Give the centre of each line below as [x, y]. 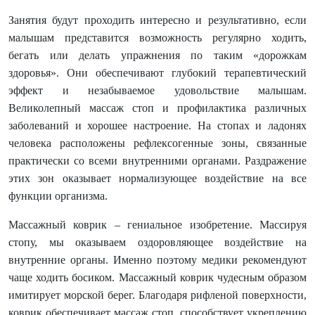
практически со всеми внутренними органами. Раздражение [157, 161]
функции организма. [58, 196]
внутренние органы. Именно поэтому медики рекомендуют [157, 260]
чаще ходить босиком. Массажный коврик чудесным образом [157, 277]
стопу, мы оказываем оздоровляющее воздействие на [157, 242]
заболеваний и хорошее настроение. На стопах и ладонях [157, 126]
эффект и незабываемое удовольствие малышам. [157, 90]
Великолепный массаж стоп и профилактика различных [157, 108]
